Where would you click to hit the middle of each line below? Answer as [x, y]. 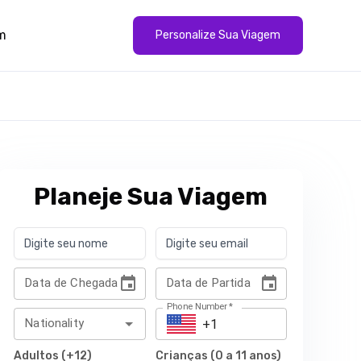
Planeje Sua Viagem [150, 197]
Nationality [54, 323]
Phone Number [197, 307]
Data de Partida [208, 283]
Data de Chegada [72, 283]
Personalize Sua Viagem [218, 35]
